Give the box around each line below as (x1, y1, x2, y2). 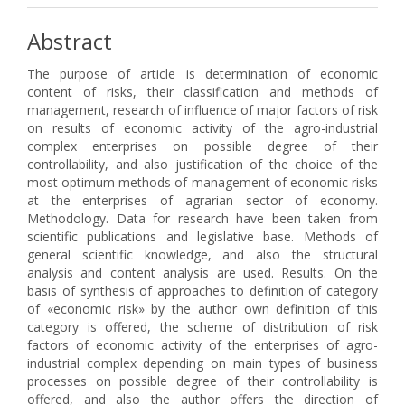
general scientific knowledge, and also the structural (27, 246, 378, 263)
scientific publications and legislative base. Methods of (27, 228, 378, 245)
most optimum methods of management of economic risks (27, 174, 378, 191)
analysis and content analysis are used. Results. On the (27, 264, 378, 281)
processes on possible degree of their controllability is (27, 372, 378, 390)
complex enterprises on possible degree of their (27, 137, 378, 155)
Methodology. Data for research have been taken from (27, 210, 378, 227)
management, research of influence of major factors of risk (27, 101, 378, 118)
